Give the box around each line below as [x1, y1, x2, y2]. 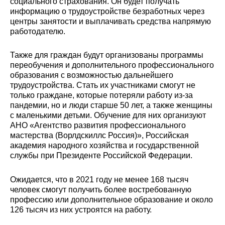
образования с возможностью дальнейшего [10, 70, 173, 80]
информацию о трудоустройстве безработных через [10, 7, 204, 16]
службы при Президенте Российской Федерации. [10, 151, 192, 160]
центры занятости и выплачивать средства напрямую [10, 17, 211, 26]
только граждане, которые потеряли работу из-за [10, 90, 193, 100]
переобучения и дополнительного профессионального [10, 60, 214, 70]
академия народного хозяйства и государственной [10, 141, 199, 150]
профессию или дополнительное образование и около [10, 194, 213, 204]
